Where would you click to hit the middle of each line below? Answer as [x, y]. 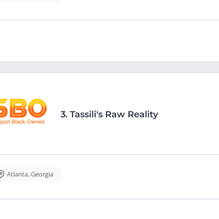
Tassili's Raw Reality [114, 114]
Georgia [42, 174]
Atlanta [17, 174]
